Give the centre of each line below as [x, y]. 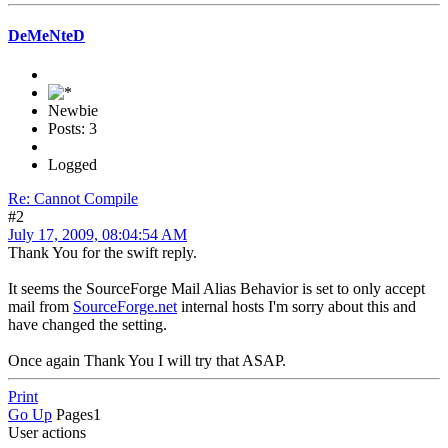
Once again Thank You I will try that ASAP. [147, 361]
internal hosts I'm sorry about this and [296, 307]
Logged [72, 165]
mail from [40, 307]
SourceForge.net [125, 307]
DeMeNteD [46, 35]
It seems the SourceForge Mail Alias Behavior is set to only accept [216, 289]
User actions [47, 433]
